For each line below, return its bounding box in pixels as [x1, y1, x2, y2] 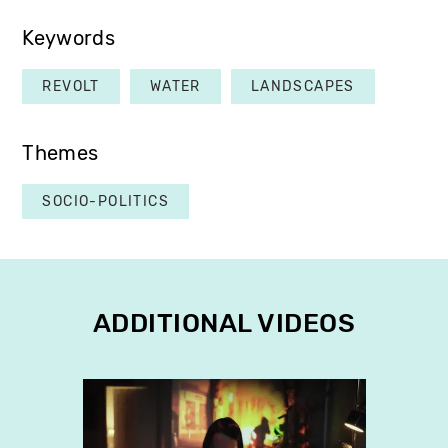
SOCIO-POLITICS [42, 192, 170, 210]
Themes [22, 141, 99, 165]
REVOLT [42, 77, 100, 95]
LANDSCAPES [250, 77, 355, 95]
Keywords [22, 26, 115, 50]
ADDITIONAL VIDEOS [92, 307, 356, 339]
